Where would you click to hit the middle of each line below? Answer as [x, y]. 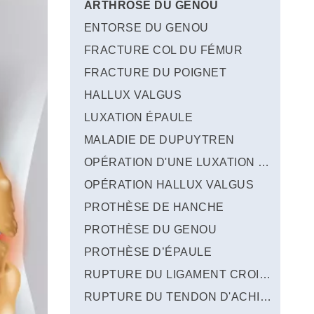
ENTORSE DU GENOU [146, 28]
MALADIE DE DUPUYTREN [159, 140]
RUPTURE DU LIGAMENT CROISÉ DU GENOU [265, 274]
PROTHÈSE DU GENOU [151, 230]
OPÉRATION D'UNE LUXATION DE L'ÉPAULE [264, 162]
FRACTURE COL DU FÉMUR [164, 50]
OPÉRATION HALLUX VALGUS [169, 185]
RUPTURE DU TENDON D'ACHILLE [265, 297]
